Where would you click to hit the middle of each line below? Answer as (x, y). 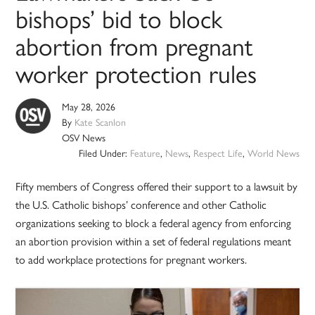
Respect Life (218, 153)
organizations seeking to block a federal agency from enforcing (154, 223)
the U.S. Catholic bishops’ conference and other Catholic (141, 205)
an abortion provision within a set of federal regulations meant (154, 241)
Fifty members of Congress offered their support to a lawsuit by (157, 186)
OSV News (84, 137)
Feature (145, 153)
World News (273, 153)
